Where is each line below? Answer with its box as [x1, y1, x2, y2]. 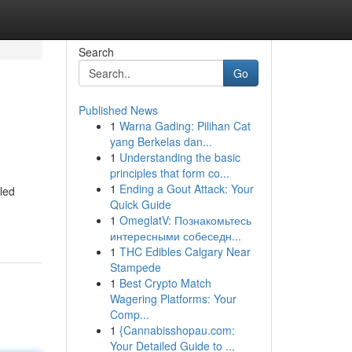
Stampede [109, 259, 161, 275]
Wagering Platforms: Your [109, 291, 236, 306]
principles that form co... [109, 165, 229, 181]
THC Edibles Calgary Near [119, 244, 251, 259]
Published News [78, 102, 158, 118]
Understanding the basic [119, 149, 240, 165]
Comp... [109, 306, 149, 322]
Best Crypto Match [119, 275, 211, 291]
